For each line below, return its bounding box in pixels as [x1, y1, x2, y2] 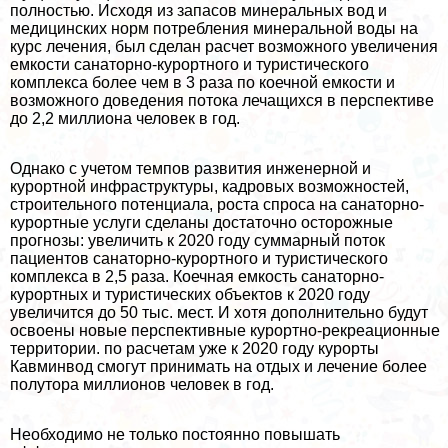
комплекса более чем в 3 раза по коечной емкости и [10, 73, 395, 91]
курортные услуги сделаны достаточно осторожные [10, 213, 393, 231]
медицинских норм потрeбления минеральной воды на [10, 19, 418, 37]
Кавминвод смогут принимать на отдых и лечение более [10, 357, 427, 375]
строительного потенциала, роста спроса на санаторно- [10, 195, 424, 213]
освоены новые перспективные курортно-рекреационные [10, 321, 440, 339]
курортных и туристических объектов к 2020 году [10, 285, 370, 303]
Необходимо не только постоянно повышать [10, 425, 340, 443]
